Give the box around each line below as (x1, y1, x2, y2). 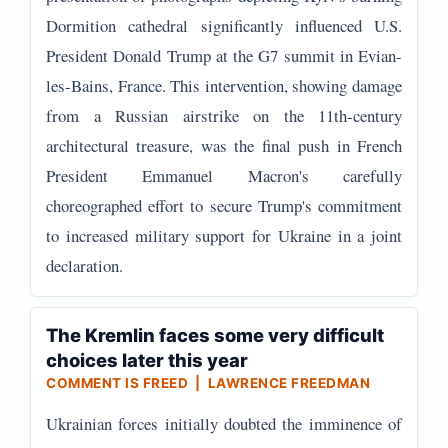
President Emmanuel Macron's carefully (46, 164, 402, 187)
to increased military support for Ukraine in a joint (46, 224, 402, 247)
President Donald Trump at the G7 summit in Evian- (46, 44, 402, 67)
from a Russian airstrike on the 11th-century (46, 104, 402, 127)
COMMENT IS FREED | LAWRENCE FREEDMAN (46, 375, 370, 391)
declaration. (46, 254, 123, 277)
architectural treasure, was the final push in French (46, 134, 402, 157)
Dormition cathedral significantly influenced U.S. (46, 14, 402, 37)
